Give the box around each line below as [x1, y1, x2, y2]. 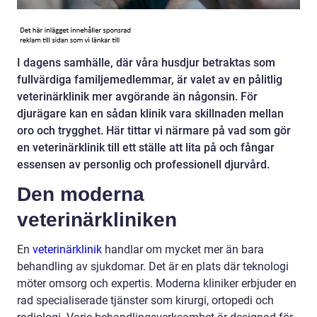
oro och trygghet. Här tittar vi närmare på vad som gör [17, 124, 291, 138]
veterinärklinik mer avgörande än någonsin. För [17, 90, 258, 104]
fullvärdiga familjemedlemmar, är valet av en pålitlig [17, 73, 282, 87]
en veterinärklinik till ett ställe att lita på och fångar [17, 141, 275, 155]
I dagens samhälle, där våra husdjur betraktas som [17, 56, 275, 70]
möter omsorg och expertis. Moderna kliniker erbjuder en [17, 277, 296, 291]
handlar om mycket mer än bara [102, 243, 264, 257]
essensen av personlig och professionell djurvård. [17, 158, 270, 172]
